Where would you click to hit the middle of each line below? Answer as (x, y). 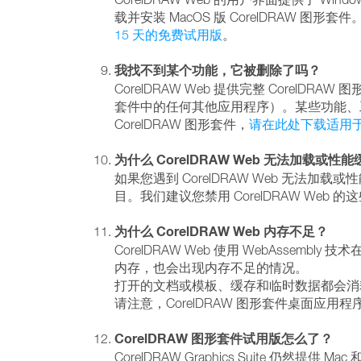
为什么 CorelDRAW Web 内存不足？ (221, 232)
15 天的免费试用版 (168, 35)
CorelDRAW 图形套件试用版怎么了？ (224, 339)
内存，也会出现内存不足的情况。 (211, 268)
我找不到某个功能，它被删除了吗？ (218, 71)
